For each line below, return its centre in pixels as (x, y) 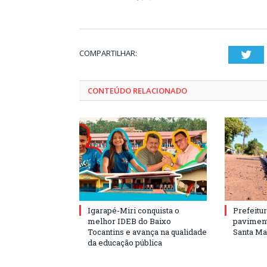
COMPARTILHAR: (108, 53)
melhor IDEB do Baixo (129, 221)
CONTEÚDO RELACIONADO (137, 91)
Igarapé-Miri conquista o (133, 210)
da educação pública (125, 243)
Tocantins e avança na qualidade (147, 232)
